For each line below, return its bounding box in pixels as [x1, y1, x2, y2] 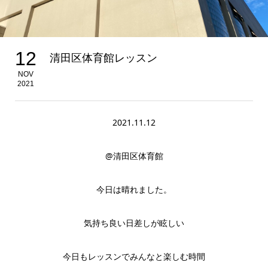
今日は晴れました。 [96, 184, 172, 195]
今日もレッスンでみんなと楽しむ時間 [63, 251, 205, 262]
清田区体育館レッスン [49, 50, 157, 65]
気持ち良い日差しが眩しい [84, 217, 184, 229]
